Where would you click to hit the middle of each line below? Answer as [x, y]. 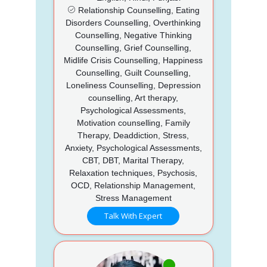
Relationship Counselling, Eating [137, 10]
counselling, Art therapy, [133, 97]
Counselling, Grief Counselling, [133, 47]
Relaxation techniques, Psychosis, [133, 173]
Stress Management [133, 198]
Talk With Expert [133, 215]
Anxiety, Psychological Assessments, [133, 148]
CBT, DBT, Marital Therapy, [133, 160]
